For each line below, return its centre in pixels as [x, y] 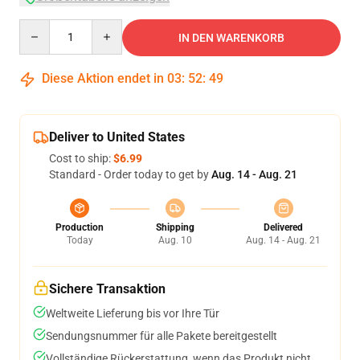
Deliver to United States [117, 137]
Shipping [175, 227]
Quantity [41, 27]
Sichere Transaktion [107, 289]
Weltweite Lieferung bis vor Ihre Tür [133, 313]
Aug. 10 [175, 240]
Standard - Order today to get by [130, 174]
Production [80, 227]
